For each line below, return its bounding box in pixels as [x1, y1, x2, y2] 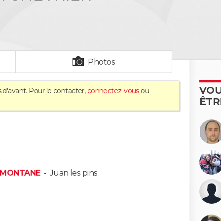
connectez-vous [87, 86, 139, 95]
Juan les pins [49, 168, 98, 178]
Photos [88, 57, 115, 67]
